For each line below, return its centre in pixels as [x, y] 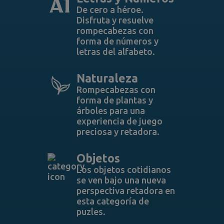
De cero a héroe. [110, 9]
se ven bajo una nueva [121, 180]
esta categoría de [112, 201]
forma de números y [117, 41]
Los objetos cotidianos [123, 169]
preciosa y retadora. [118, 131]
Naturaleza [107, 78]
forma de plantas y [114, 100]
